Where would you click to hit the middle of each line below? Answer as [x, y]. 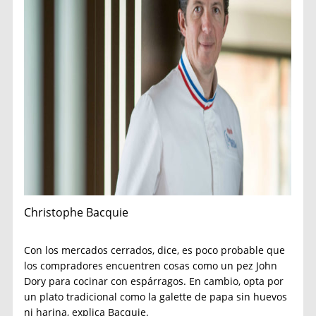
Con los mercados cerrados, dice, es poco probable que [155, 250]
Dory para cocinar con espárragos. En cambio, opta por [154, 281]
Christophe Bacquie [77, 212]
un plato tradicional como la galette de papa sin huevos [156, 296]
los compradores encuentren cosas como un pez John [151, 265]
